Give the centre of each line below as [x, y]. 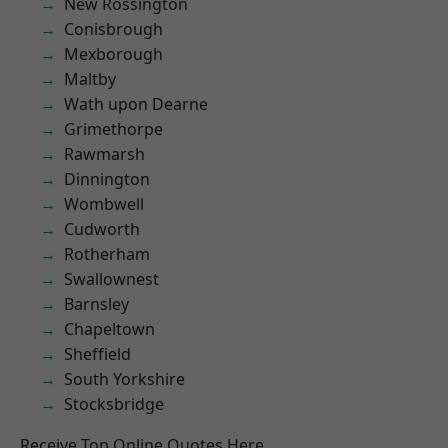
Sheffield [97, 354]
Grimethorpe [113, 129]
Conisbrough [113, 29]
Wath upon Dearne [136, 104]
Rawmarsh [104, 154]
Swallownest [111, 279]
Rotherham [107, 254]
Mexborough [113, 54]
